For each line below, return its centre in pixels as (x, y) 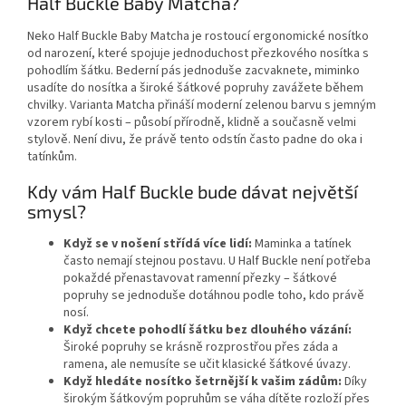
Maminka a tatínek (302, 244)
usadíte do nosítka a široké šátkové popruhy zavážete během (195, 88)
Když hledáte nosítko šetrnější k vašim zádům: (203, 382)
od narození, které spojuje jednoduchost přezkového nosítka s (198, 54)
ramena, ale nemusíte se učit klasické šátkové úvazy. (207, 365)
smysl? (57, 211)
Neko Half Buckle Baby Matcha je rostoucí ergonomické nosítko (198, 37)
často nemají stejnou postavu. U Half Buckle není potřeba (217, 261)
